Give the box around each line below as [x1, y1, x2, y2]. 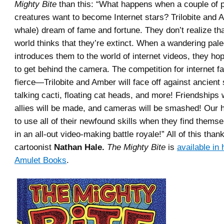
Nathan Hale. [54, 142, 104, 152]
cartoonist [14, 142, 54, 152]
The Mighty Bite [107, 142, 165, 152]
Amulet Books [14, 155, 66, 165]
